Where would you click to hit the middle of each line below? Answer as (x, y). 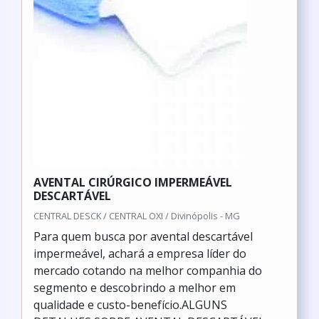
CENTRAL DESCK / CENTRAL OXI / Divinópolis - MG (137, 216)
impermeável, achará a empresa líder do (140, 253)
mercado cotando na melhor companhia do (148, 271)
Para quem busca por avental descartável (143, 236)
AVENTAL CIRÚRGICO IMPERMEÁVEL (133, 182)
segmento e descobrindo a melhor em (135, 288)
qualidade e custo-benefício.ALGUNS (130, 305)
